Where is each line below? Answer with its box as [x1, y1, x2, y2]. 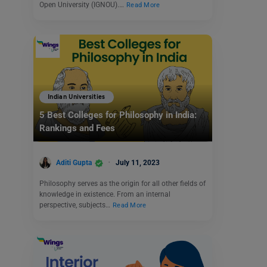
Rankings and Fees [39, 123, 115, 134]
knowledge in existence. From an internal [39, 190, 170, 199]
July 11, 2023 [116, 158, 160, 167]
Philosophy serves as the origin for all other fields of [39, 179, 206, 188]
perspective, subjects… [39, 201, 112, 210]
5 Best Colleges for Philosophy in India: [39, 110, 197, 121]
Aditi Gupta [56, 158, 92, 167]
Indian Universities [48, 93, 105, 101]
